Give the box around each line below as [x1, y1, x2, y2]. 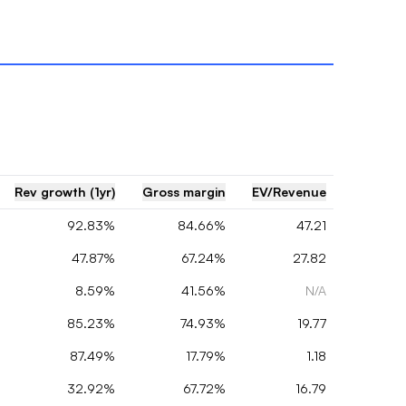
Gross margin [141, 184, 226, 200]
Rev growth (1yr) [14, 184, 115, 200]
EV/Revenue [251, 184, 326, 200]
